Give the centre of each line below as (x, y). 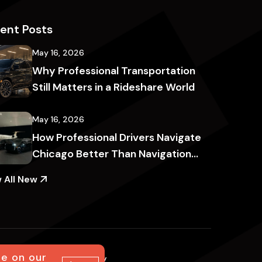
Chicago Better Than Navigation (111, 154)
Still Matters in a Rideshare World (113, 87)
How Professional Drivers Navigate (116, 137)
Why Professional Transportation (113, 71)
